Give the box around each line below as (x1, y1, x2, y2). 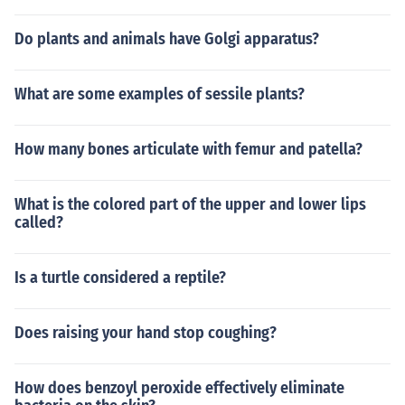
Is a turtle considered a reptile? (14, 268, 226, 287)
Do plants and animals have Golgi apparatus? (14, 29, 319, 49)
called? (14, 212, 63, 232)
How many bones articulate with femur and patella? (14, 139, 363, 159)
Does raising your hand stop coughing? (14, 323, 277, 343)
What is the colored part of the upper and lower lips (14, 194, 366, 214)
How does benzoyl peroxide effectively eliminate (14, 378, 344, 398)
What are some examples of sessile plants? (14, 84, 305, 104)
